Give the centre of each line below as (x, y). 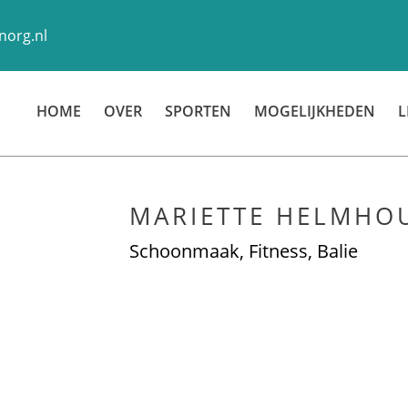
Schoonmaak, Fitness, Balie (243, 251)
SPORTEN (198, 111)
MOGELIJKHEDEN (315, 111)
